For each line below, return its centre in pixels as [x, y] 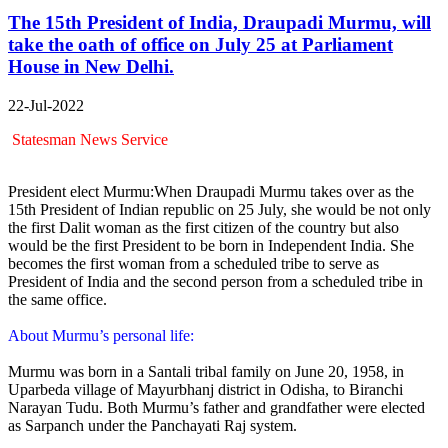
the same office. [57, 299]
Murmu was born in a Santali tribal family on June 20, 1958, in [206, 371]
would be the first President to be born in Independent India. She [211, 245]
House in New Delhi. [91, 66]
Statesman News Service [88, 139]
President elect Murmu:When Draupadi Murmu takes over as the [211, 191]
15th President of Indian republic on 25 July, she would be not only [219, 209]
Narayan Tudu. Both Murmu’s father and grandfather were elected [216, 407]
